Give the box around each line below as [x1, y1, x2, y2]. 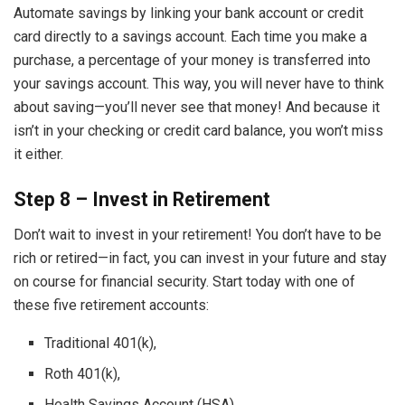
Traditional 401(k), [44, 334, 161, 352]
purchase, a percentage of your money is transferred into [14, 52, 371, 70]
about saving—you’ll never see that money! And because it [14, 99, 380, 117]
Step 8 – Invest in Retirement [14, 187, 270, 211]
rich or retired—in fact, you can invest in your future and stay [14, 249, 387, 267]
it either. [14, 146, 63, 164]
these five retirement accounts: [14, 296, 212, 314]
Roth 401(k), [44, 364, 125, 382]
